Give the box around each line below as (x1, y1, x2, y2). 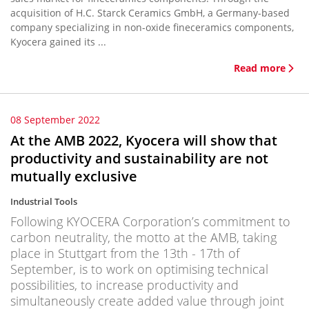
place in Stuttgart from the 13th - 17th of (10, 245, 239, 261)
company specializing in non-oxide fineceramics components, (10, 21, 294, 34)
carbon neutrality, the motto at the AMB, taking (10, 229, 277, 246)
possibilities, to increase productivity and (10, 277, 239, 293)
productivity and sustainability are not (10, 149, 268, 168)
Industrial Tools (10, 195, 77, 208)
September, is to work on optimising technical (10, 261, 268, 277)
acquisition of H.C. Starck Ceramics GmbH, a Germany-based (10, 6, 290, 19)
